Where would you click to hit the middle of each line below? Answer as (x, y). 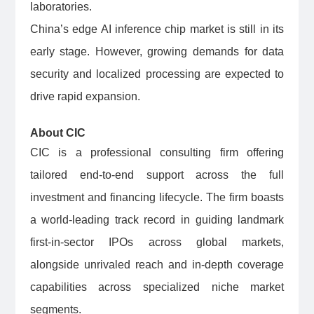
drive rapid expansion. (86, 97)
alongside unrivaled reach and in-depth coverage (157, 265)
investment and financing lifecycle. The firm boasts (157, 198)
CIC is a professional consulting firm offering (157, 153)
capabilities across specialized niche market (157, 287)
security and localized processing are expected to (157, 74)
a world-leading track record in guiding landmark (157, 220)
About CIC (59, 133)
